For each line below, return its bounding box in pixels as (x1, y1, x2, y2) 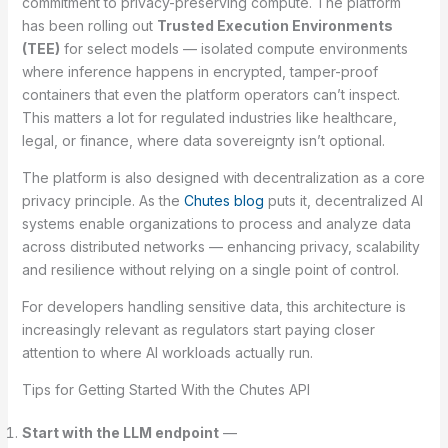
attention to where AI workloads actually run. (21, 344, 313, 362)
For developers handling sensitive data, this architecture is (21, 298, 406, 316)
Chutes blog (183, 192, 264, 210)
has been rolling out (21, 17, 157, 35)
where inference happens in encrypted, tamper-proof (21, 63, 378, 81)
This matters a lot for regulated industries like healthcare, (21, 109, 397, 127)
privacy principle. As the (21, 192, 184, 210)
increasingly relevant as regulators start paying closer (21, 321, 375, 339)
